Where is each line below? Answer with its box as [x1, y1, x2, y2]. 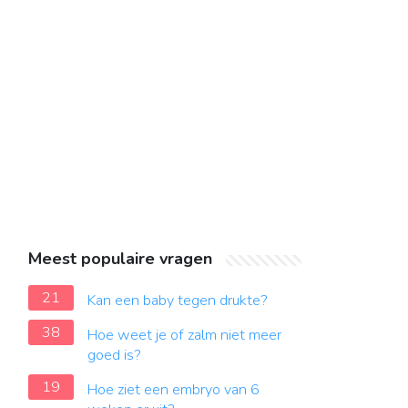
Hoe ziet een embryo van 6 [87, 380, 260, 400]
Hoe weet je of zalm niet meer [87, 325, 281, 345]
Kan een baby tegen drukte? [87, 291, 268, 311]
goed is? [87, 345, 141, 365]
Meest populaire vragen [28, 248, 212, 270]
